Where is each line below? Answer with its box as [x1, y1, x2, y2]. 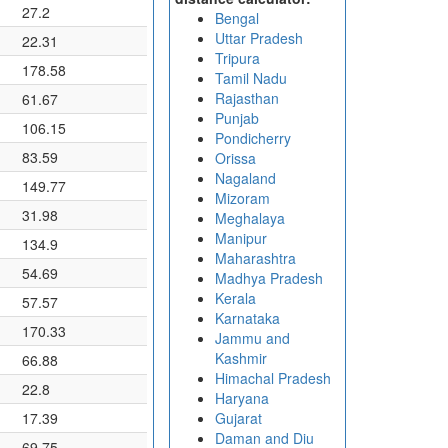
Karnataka [214, 308, 280, 328]
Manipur [214, 228, 267, 248]
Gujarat [214, 408, 262, 428]
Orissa [214, 148, 256, 168]
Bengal [214, 8, 259, 28]
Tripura [214, 48, 260, 68]
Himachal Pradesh [214, 368, 331, 388]
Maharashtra [214, 248, 296, 268]
